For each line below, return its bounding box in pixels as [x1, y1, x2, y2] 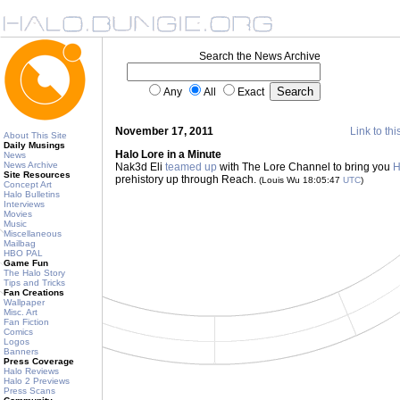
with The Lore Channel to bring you [217, 161, 393, 173]
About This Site [4, 130, 67, 140]
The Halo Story [4, 268, 65, 278]
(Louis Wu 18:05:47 [259, 175, 343, 185]
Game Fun [4, 258, 48, 268]
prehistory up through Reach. [115, 173, 259, 186]
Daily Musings [4, 140, 65, 150]
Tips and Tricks [4, 278, 65, 287]
